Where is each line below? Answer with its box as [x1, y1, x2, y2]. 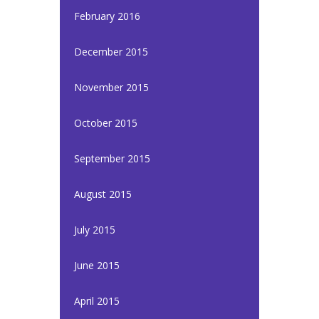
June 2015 [74, 258, 120, 272]
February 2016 [74, 9, 140, 23]
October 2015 [74, 116, 137, 130]
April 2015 [74, 294, 120, 308]
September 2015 [74, 152, 150, 165]
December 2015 [74, 45, 148, 58]
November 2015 [74, 80, 149, 94]
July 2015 [74, 223, 115, 236]
